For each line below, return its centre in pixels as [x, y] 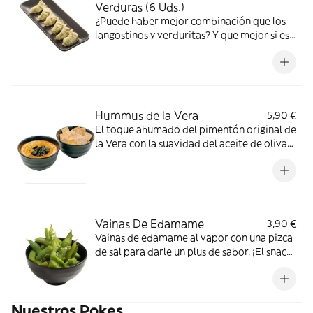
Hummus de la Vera [147, 115]
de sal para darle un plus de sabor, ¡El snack [193, 252]
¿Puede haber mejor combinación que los [190, 21]
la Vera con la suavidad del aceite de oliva [191, 143]
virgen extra [123, 157]
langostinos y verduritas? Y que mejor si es [192, 35]
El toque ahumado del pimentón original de [196, 129]
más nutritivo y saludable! [154, 265]
